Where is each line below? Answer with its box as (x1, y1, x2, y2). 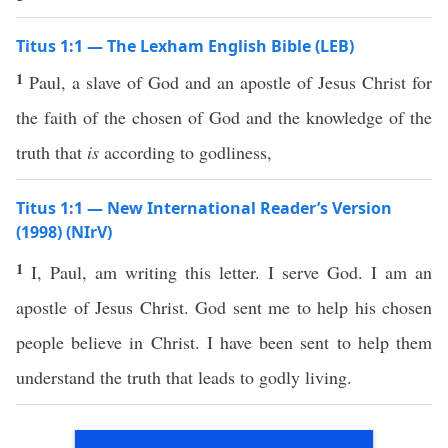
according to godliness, (99, 140, 272, 164)
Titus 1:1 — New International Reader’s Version (16, 197, 392, 219)
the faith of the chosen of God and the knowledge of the (16, 105, 432, 129)
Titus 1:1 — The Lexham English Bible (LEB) (16, 35, 354, 57)
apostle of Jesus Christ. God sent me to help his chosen (16, 295, 432, 319)
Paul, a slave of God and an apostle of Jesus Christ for (29, 70, 432, 94)
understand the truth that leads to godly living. (16, 365, 352, 389)
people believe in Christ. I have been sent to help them (16, 330, 432, 354)
